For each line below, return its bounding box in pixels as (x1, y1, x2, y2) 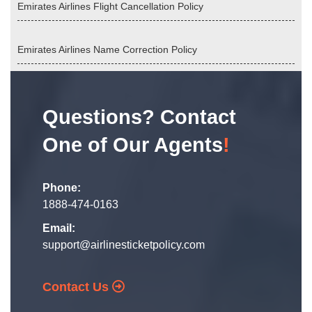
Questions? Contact (42, 106, 236, 128)
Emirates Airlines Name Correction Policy (17, 44, 197, 55)
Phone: (42, 182, 81, 194)
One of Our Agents (42, 134, 223, 156)
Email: (42, 222, 75, 234)
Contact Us (42, 280, 112, 294)
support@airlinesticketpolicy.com (42, 239, 205, 251)
